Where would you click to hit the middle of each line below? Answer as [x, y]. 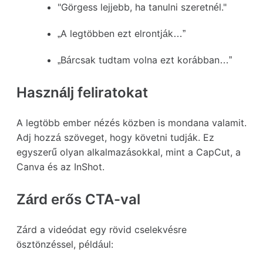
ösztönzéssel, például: [65, 244]
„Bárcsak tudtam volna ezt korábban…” [145, 60]
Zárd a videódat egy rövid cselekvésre [102, 229]
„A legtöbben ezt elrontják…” [122, 33]
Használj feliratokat [82, 92]
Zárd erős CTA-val [78, 199]
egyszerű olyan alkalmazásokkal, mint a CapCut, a [129, 152]
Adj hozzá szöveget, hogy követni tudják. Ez [115, 137]
